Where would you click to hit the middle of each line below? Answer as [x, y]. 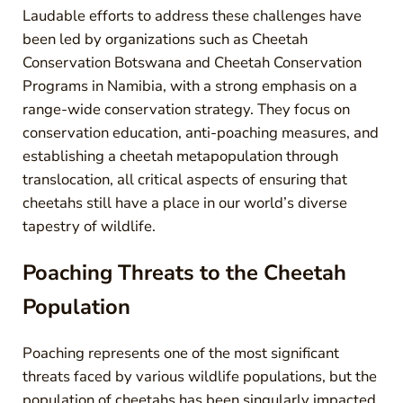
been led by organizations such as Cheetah [165, 39]
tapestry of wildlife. [89, 226]
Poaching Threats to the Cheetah [184, 273]
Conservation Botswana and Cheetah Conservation [192, 62]
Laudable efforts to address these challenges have [192, 15]
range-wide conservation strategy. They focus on [186, 109]
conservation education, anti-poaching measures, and [200, 132]
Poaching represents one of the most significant [180, 353]
